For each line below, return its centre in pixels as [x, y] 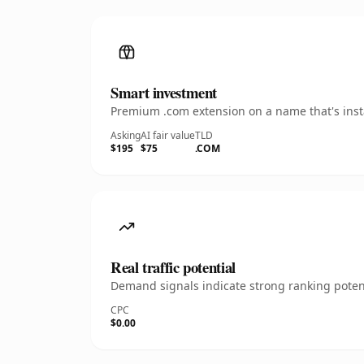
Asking [126, 135]
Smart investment [164, 92]
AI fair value [168, 135]
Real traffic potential [173, 267]
